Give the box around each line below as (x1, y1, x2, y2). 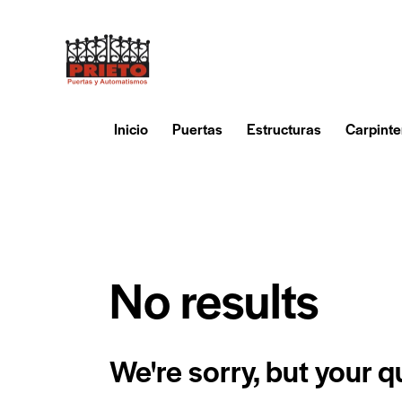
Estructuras (246, 118, 321, 139)
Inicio (113, 118, 148, 139)
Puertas (171, 118, 223, 139)
